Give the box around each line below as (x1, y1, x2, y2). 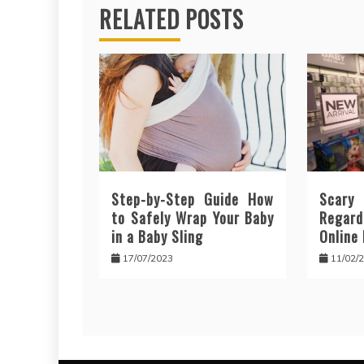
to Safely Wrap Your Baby (111, 207, 275, 229)
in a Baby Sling (111, 226, 203, 248)
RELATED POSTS (99, 2, 244, 37)
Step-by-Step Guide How (111, 188, 275, 210)
